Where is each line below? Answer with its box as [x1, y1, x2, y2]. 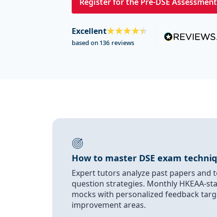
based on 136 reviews [72, 38, 134, 47]
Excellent [72, 26, 107, 36]
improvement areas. [72, 200, 146, 210]
